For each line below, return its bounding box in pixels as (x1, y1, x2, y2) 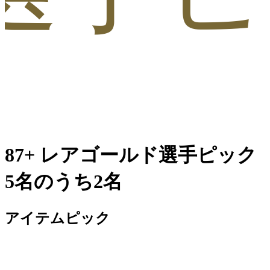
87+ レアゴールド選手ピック (5, 144, 257, 166)
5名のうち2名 (5, 171, 122, 193)
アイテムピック (5, 210, 110, 226)
